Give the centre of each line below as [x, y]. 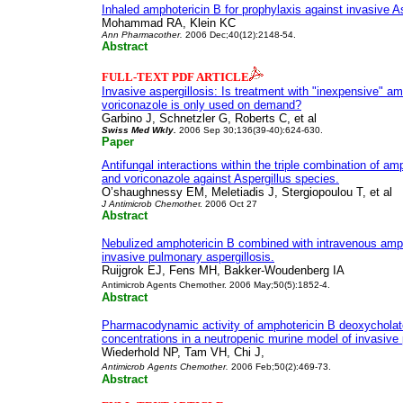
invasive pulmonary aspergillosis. [188, 257]
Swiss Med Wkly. [139, 130]
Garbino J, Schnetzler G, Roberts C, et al [209, 118]
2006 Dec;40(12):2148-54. [241, 35]
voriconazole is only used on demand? [201, 105]
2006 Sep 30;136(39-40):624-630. [251, 130]
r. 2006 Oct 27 [228, 204]
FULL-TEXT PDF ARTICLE [175, 77]
